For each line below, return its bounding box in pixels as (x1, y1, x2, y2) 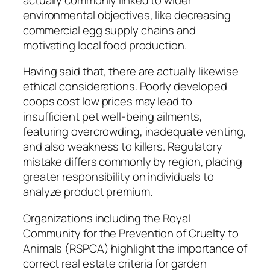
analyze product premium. (23, 184, 152, 200)
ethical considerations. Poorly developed (23, 78, 227, 95)
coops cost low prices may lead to (23, 93, 192, 110)
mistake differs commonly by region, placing (23, 154, 242, 170)
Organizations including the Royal (23, 210, 190, 226)
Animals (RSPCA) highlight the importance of (23, 240, 247, 256)
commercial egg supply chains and (23, 22, 196, 38)
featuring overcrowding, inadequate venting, (23, 124, 246, 140)
